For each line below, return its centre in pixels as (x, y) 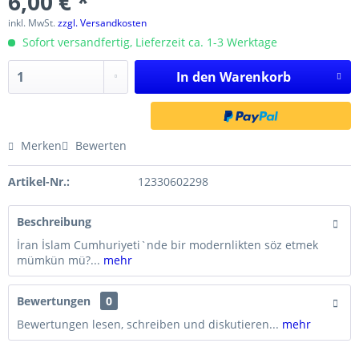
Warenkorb (255, 77)
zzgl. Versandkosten (102, 23)
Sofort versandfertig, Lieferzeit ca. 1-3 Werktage (148, 42)
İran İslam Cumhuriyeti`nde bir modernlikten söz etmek (167, 245)
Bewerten (99, 145)
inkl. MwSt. (33, 23)
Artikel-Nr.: (39, 182)
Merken (41, 145)
